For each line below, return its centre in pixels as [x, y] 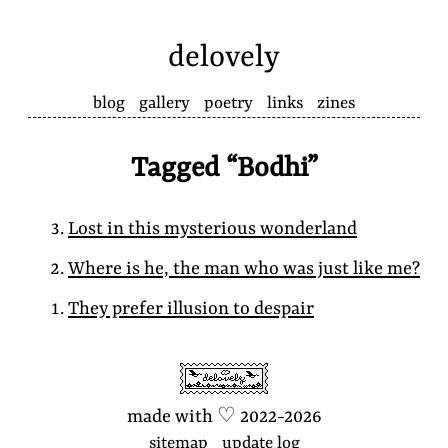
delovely [224, 58]
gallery [164, 104]
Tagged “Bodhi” [224, 169]
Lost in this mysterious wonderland [212, 230]
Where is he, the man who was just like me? [244, 270]
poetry [228, 104]
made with [171, 417]
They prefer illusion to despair [191, 310]
